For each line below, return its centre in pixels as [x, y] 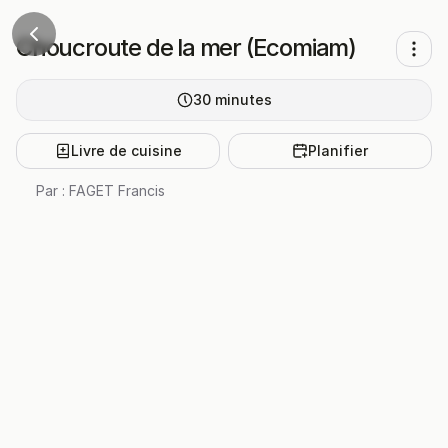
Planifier [338, 150]
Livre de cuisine [126, 150]
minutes [243, 99]
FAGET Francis [117, 190]
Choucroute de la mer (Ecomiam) [186, 47]
